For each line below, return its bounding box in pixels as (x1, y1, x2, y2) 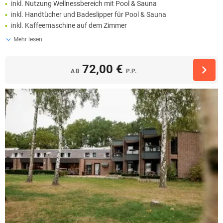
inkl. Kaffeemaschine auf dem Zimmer (11, 21, 127, 30)
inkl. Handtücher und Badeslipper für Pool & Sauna (11, 10, 166, 19)
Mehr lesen (13, 36, 42, 43)
